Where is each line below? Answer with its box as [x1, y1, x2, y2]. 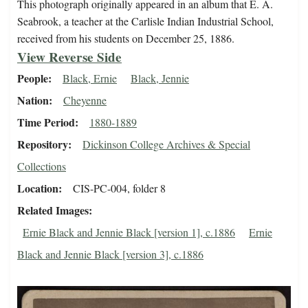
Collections [17, 159, 66, 174]
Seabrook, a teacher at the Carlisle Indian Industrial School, [17, 14, 274, 29]
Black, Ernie [63, 71, 117, 86]
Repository [17, 136, 68, 153]
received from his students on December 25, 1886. [17, 31, 234, 46]
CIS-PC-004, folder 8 [73, 181, 166, 196]
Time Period [17, 114, 75, 131]
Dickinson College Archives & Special [82, 137, 250, 152]
